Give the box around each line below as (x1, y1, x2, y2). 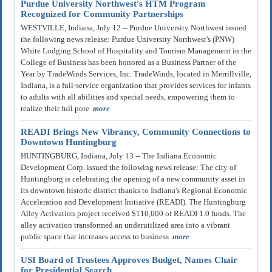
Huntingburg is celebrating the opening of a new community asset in (21, 174, 245, 184)
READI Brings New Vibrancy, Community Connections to (21, 127, 251, 137)
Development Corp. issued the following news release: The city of (21, 163, 236, 172)
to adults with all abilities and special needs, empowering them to (21, 92, 235, 102)
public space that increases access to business (21, 232, 172, 242)
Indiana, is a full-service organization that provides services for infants (21, 81, 251, 90)
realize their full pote (21, 104, 93, 114)
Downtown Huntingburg (21, 137, 117, 148)
